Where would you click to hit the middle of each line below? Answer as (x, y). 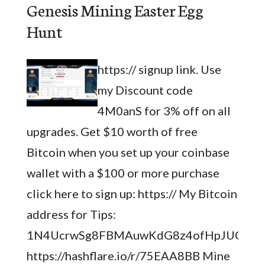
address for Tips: (71, 214)
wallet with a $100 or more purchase (123, 173)
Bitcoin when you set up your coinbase (128, 152)
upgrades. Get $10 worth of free (112, 131)
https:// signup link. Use (159, 69)
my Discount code (145, 90)
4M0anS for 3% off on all (164, 111)
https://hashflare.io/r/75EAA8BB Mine (128, 256)
